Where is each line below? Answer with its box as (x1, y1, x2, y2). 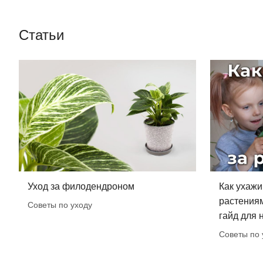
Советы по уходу (28, 200, 92, 210)
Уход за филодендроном (28, 181, 134, 191)
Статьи (19, 26, 64, 43)
